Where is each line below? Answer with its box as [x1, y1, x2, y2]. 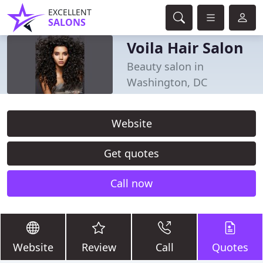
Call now [110, 176, 153, 190]
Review [81, 240, 116, 254]
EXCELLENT [48, 6, 92, 18]
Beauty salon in [127, 59, 204, 73]
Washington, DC [127, 75, 207, 89]
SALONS [48, 16, 86, 29]
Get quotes [104, 146, 159, 160]
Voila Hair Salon [127, 38, 244, 58]
